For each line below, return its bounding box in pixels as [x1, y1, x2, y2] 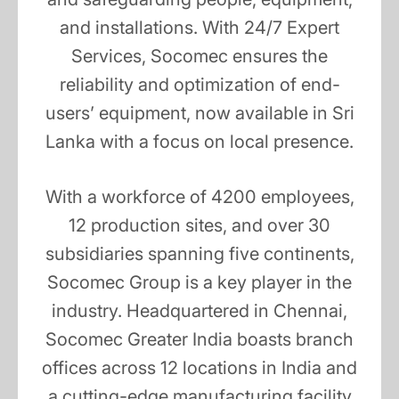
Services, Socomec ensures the [71, 45, 328, 68]
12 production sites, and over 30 [69, 215, 330, 237]
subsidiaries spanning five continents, [45, 243, 354, 265]
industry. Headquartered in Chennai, [52, 300, 347, 322]
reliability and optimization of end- [59, 74, 340, 96]
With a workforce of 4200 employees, [45, 186, 354, 208]
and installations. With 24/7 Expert [60, 17, 339, 39]
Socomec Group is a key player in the [47, 272, 352, 294]
